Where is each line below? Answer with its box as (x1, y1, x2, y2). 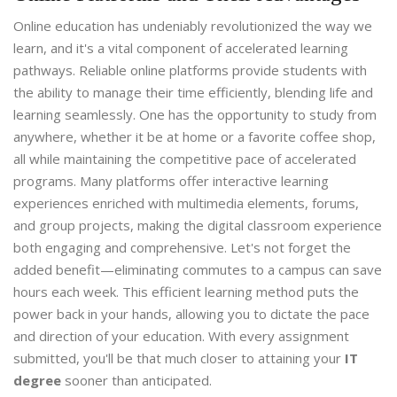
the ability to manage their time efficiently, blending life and (13, 83, 373, 102)
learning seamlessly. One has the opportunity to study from (13, 105, 377, 124)
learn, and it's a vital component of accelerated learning (13, 39, 348, 58)
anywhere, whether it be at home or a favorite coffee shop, (13, 128, 376, 146)
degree (13, 371, 61, 390)
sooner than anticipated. (61, 371, 212, 390)
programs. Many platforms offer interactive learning (13, 172, 329, 191)
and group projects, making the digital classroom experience (13, 216, 382, 235)
